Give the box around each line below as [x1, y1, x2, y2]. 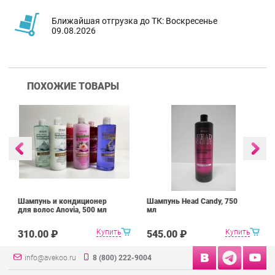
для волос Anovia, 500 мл [18, 206, 107, 215]
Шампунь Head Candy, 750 [147, 197, 238, 206]
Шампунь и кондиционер [18, 197, 107, 206]
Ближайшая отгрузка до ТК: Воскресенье [52, 15, 217, 26]
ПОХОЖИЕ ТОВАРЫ [27, 80, 119, 93]
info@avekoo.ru [25, 254, 77, 263]
